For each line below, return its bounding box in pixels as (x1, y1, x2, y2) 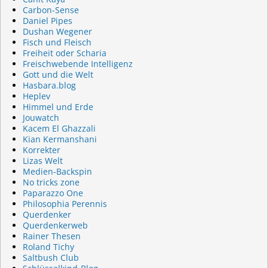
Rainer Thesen (22, 230, 81, 242)
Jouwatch (22, 112, 59, 124)
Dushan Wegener (22, 26, 92, 38)
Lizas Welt (22, 155, 63, 167)
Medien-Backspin (22, 166, 92, 178)
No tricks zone (22, 176, 80, 188)
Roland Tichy (22, 241, 74, 253)
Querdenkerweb (22, 220, 88, 232)
